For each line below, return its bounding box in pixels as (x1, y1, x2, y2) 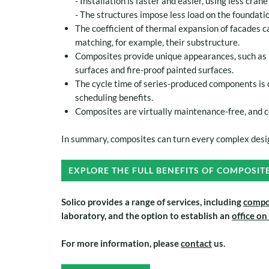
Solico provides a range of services (61, 196, 200, 207)
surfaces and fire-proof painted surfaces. (75, 64, 234, 75)
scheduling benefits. (75, 91, 153, 103)
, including (200, 196, 243, 207)
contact (181, 237, 212, 249)
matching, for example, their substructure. (75, 36, 240, 47)
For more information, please (61, 237, 181, 249)
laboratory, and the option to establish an (61, 210, 232, 221)
